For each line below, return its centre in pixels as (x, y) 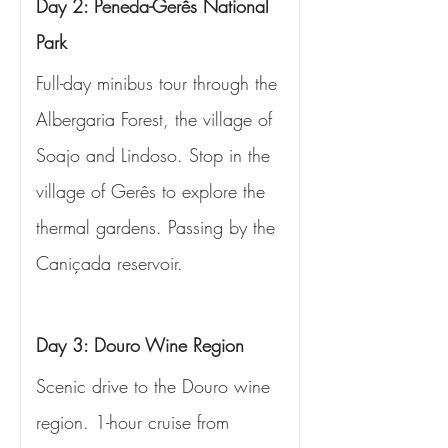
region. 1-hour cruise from (135, 422)
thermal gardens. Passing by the (158, 227)
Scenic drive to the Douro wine (156, 386)
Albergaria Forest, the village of (157, 119)
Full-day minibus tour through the (159, 83)
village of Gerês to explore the (153, 191)
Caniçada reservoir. (109, 263)
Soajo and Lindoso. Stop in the (156, 155)
